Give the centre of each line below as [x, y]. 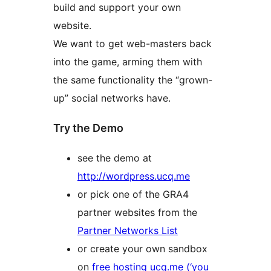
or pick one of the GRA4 [133, 194]
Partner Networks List [128, 231]
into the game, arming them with [128, 62]
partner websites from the [137, 213]
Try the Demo [88, 128]
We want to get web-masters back [132, 44]
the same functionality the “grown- [133, 80]
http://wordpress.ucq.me [134, 176]
